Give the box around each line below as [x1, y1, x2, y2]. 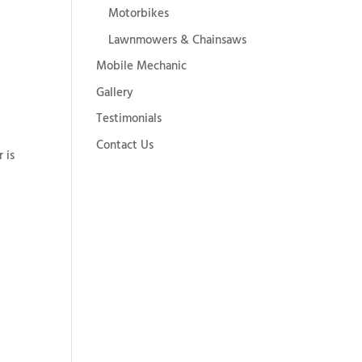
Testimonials [96, 109, 162, 128]
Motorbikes [108, 4, 170, 23]
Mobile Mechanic [96, 57, 187, 76]
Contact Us [96, 135, 154, 155]
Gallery [96, 82, 134, 103]
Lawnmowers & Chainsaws [108, 30, 247, 50]
